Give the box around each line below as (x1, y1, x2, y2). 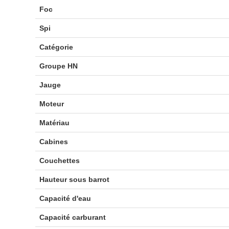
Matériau (39, 119, 70, 127)
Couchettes (39, 156, 80, 165)
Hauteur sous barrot (39, 175, 109, 184)
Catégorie (39, 43, 73, 51)
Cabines (39, 138, 68, 146)
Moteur (39, 100, 64, 108)
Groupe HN (39, 62, 78, 70)
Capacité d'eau (39, 194, 91, 202)
